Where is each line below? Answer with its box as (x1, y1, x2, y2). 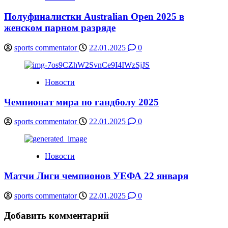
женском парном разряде (4, 22, 116, 34)
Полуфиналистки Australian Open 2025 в (4, 11, 184, 22)
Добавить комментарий (4, 210, 109, 221)
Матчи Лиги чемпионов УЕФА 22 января (4, 170, 188, 182)
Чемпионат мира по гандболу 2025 (4, 96, 159, 107)
